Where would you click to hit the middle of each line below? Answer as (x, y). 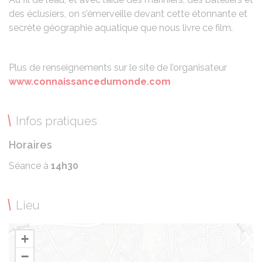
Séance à (29, 166)
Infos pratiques (56, 121)
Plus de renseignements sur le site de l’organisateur (118, 68)
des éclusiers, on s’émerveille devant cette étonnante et (128, 14)
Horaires (30, 145)
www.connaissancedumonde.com (90, 82)
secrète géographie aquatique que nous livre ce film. (121, 28)
